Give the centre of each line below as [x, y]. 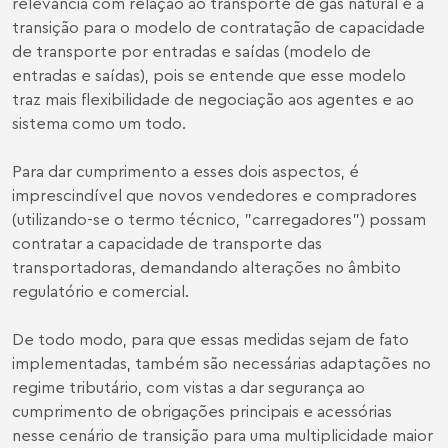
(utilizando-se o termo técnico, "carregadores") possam [219, 219]
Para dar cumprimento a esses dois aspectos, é [185, 171]
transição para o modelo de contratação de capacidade [218, 27]
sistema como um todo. [99, 123]
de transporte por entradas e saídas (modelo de [191, 51]
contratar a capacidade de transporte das [167, 243]
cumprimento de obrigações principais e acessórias [202, 411]
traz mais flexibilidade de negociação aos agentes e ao [213, 99]
